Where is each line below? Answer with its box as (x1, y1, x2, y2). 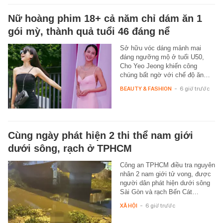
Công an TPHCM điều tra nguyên (119, 161, 215, 169)
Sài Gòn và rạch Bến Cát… (119, 188, 199, 196)
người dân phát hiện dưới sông (119, 179, 210, 187)
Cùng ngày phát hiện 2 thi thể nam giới (8, 129, 193, 141)
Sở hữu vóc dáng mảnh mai (119, 44, 201, 52)
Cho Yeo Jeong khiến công (119, 62, 197, 70)
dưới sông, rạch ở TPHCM (8, 142, 132, 154)
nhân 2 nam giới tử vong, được (119, 170, 211, 178)
